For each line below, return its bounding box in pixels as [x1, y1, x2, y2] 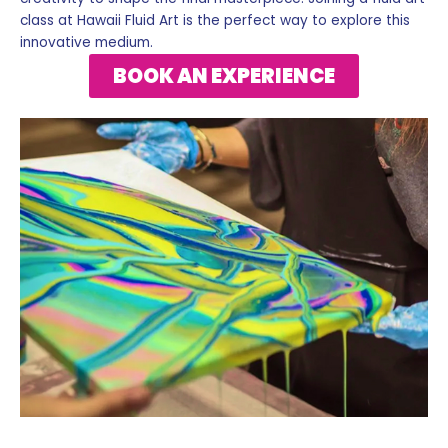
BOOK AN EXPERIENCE [113, 61, 335, 90]
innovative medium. [20, 32, 153, 52]
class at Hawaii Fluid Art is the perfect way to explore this [20, 10, 410, 30]
